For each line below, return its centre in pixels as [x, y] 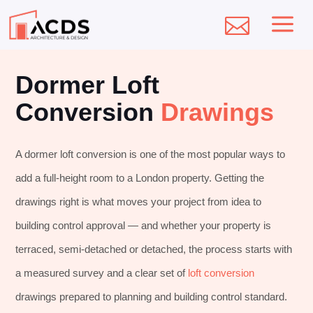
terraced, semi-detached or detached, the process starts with [154, 249]
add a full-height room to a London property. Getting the [140, 178]
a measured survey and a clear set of [102, 273]
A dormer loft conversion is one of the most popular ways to [151, 154]
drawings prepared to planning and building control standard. [152, 297]
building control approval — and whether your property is [144, 225]
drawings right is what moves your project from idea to [139, 202]
